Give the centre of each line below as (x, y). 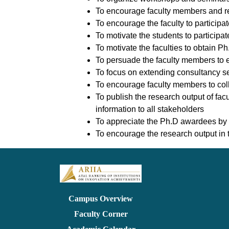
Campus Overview (101, 198)
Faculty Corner (101, 214)
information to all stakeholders (150, 109)
